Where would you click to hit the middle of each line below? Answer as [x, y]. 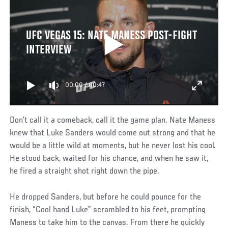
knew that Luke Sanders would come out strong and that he [113, 133]
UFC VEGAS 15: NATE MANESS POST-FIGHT [111, 36]
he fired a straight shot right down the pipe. [85, 171]
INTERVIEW [48, 50]
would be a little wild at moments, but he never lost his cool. [113, 146]
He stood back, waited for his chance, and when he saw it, [109, 159]
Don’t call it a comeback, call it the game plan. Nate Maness [113, 120]
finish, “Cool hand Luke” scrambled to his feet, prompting [108, 210]
